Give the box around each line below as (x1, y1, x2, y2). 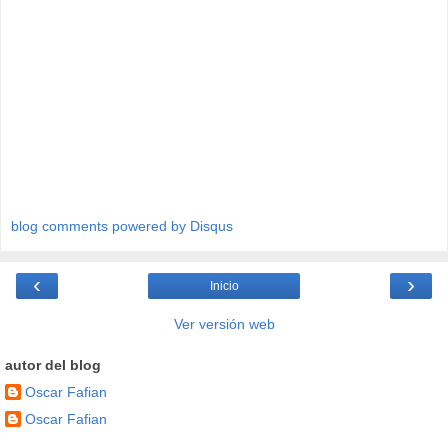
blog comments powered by (11, 218, 190, 235)
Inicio (209, 279, 239, 294)
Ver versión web (173, 316, 275, 333)
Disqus (190, 218, 233, 235)
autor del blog (5, 357, 101, 374)
